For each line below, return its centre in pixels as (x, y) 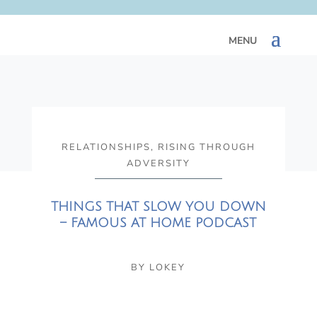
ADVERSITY (158, 163)
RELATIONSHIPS (106, 147)
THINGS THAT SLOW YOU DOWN (158, 207)
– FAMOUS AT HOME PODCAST (158, 223)
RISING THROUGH (206, 147)
